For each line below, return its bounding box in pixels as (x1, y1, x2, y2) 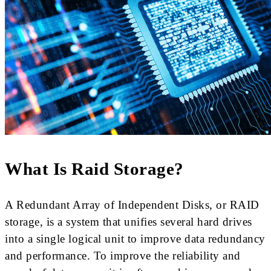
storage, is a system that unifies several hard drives (5, 215, 252, 228)
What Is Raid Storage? (5, 160, 184, 179)
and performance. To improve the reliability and (5, 249, 241, 262)
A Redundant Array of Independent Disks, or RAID (5, 198, 260, 211)
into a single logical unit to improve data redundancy (5, 232, 266, 245)
